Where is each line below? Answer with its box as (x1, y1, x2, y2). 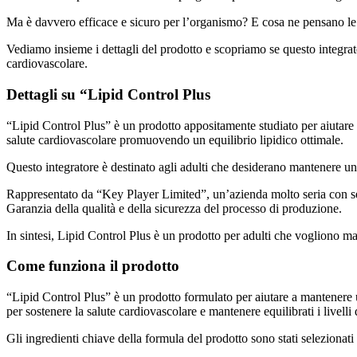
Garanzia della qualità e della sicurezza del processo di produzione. (6, 201, 342, 215)
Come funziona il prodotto (6, 257, 179, 275)
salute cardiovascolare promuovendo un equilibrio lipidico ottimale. (6, 132, 343, 147)
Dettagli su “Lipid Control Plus (6, 86, 210, 104)
